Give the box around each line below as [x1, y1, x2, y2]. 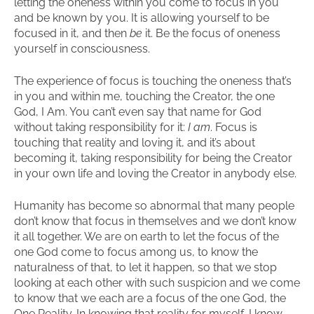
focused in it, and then [14, 27, 130, 40]
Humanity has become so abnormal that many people [14, 199, 294, 212]
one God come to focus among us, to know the [14, 245, 258, 259]
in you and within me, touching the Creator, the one [14, 90, 275, 103]
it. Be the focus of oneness [142, 27, 280, 40]
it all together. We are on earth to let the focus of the [14, 230, 279, 243]
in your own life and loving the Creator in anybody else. [14, 167, 296, 180]
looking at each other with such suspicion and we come [14, 276, 300, 289]
